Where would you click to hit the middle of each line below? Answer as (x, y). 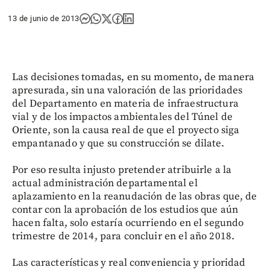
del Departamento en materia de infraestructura (125, 104)
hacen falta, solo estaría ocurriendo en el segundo (128, 223)
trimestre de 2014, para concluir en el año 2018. (124, 236)
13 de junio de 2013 (44, 18)
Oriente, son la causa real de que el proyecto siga (126, 130)
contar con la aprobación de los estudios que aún (125, 210)
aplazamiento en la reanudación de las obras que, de (135, 196)
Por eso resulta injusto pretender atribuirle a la (122, 170)
